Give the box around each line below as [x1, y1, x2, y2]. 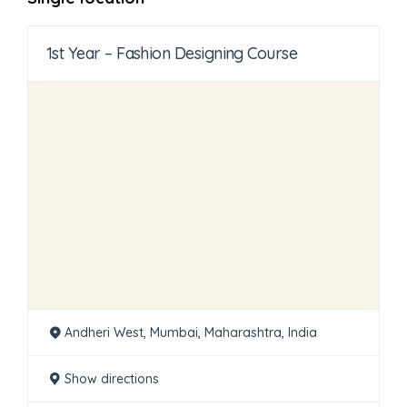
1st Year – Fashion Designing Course [46, 43, 298, 64]
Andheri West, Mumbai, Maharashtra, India [64, 324, 317, 341]
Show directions [64, 371, 159, 387]
